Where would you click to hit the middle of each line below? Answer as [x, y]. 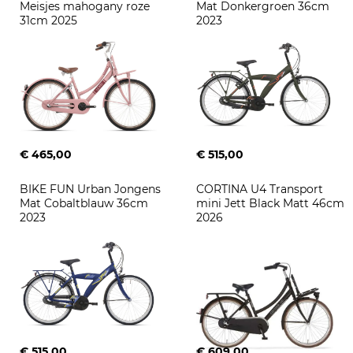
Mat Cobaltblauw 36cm [85, 203]
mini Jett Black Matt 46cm [272, 203]
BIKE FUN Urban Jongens [92, 189]
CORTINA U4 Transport [261, 189]
